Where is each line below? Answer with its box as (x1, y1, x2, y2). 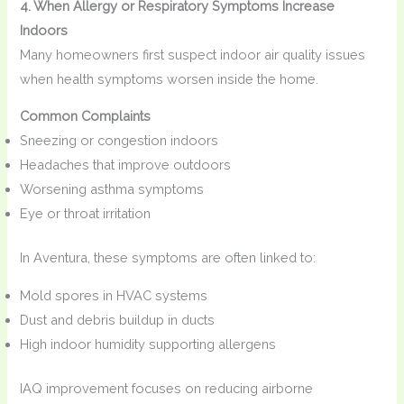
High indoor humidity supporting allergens (20, 335, 277, 352)
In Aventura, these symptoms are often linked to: (20, 250, 317, 266)
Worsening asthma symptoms (20, 181, 205, 197)
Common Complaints (20, 108, 151, 124)
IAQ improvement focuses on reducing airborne (20, 380, 314, 396)
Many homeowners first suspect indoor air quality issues (20, 46, 366, 62)
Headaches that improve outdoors (20, 157, 232, 173)
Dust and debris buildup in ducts (20, 311, 216, 327)
